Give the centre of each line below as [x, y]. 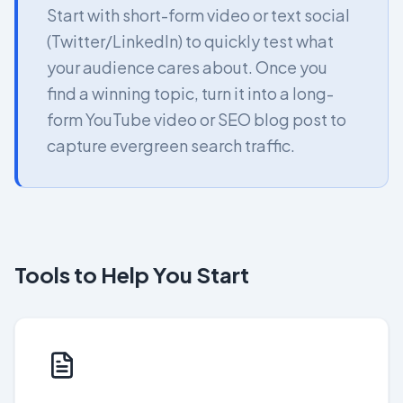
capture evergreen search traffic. [171, 145]
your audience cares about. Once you [187, 67]
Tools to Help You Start [132, 274]
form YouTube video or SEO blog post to [197, 119]
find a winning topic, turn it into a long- [190, 93]
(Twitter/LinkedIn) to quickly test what [190, 41]
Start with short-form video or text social [198, 15]
